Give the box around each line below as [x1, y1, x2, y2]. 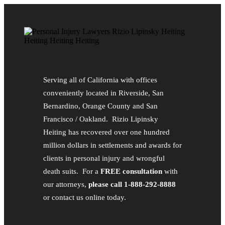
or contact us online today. [43, 193, 126, 201]
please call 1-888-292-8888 [88, 180, 176, 188]
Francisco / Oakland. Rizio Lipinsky [43, 115, 158, 123]
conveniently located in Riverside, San [43, 88, 164, 97]
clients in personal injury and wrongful [43, 154, 165, 162]
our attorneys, [43, 180, 88, 188]
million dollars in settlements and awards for [43, 141, 182, 149]
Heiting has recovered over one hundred [43, 128, 170, 136]
